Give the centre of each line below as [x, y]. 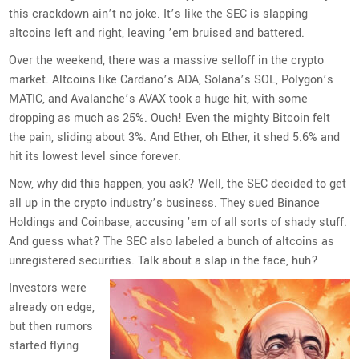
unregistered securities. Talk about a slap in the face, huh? [164, 260]
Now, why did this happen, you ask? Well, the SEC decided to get [178, 184]
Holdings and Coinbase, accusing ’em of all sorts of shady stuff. [178, 222]
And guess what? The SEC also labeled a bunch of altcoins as [172, 241]
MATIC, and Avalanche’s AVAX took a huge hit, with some [159, 99]
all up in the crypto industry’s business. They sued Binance [165, 203]
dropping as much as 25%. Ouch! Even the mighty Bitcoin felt [170, 118]
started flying [44, 345]
